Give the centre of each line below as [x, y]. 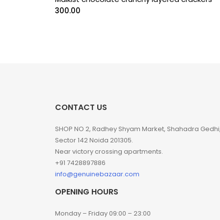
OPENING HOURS [87, 192]
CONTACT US [81, 108]
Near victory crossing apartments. [109, 152]
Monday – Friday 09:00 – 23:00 [103, 214]
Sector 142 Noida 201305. [94, 140]
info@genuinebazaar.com [97, 174]
